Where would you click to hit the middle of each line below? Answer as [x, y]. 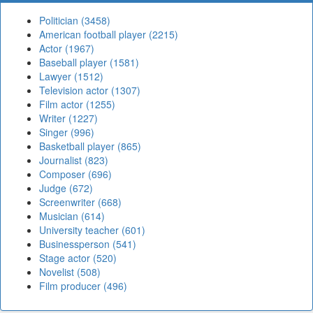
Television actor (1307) [90, 90]
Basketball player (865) [90, 146]
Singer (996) [67, 132]
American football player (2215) [109, 35]
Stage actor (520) [78, 258]
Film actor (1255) [77, 104]
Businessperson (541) [88, 244]
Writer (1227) [68, 118]
